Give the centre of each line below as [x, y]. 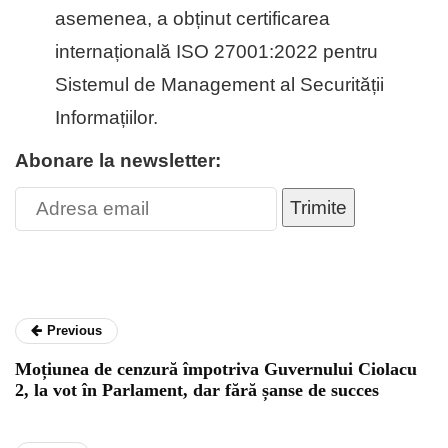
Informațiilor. [106, 118]
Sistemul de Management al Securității [219, 85]
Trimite [318, 208]
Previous [74, 331]
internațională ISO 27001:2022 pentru [216, 52]
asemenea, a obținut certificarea [192, 19]
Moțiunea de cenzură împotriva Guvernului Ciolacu [216, 369]
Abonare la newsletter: [118, 161]
